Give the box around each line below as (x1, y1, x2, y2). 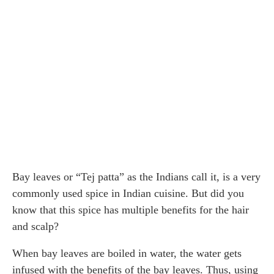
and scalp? (12, 220, 59, 232)
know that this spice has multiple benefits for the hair (12, 203, 249, 216)
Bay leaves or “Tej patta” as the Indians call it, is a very (12, 170, 261, 183)
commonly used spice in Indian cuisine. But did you (12, 187, 244, 199)
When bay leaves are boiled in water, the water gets (12, 246, 242, 259)
